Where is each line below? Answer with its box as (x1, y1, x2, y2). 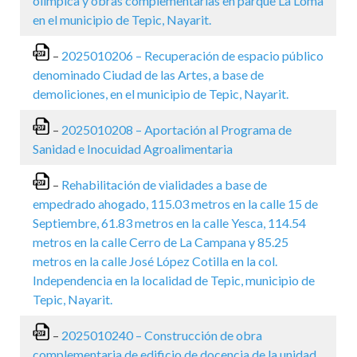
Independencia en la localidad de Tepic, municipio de (33, 273, 315, 288)
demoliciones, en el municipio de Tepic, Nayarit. (33, 86, 288, 101)
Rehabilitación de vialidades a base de (61, 177, 267, 192)
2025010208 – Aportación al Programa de (59, 122, 292, 137)
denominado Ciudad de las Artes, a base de (33, 67, 264, 82)
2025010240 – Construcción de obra (61, 328, 262, 343)
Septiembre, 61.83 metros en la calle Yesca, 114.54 (33, 215, 306, 230)
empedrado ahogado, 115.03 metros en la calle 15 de (33, 196, 318, 211)
